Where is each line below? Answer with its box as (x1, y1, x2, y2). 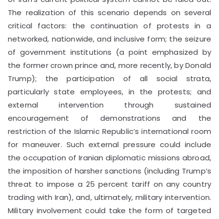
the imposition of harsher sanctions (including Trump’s (8, 165, 211, 176)
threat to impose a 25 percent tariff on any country (8, 178, 211, 189)
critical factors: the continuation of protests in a (8, 20, 211, 31)
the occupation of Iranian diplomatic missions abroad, (8, 152, 211, 163)
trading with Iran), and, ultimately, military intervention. (8, 192, 211, 202)
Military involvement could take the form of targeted (8, 205, 211, 216)
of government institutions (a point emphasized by (8, 46, 211, 57)
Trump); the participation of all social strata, (8, 73, 211, 84)
